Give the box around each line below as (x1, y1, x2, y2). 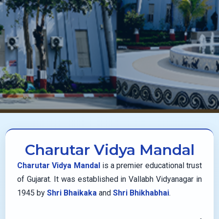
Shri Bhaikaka (47, 188, 97, 197)
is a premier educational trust (100, 160, 202, 170)
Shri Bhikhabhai (113, 188, 170, 197)
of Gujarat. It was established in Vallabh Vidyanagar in (17, 174, 202, 184)
